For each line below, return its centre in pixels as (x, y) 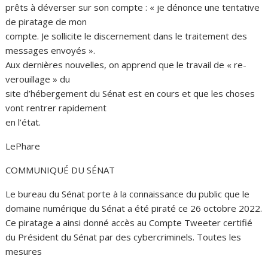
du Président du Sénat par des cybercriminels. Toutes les (124, 237)
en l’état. (23, 122)
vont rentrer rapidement (56, 108)
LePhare (23, 146)
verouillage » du (38, 79)
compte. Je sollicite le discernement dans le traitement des (127, 36)
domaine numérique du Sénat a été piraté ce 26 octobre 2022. (134, 208)
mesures (24, 251)
